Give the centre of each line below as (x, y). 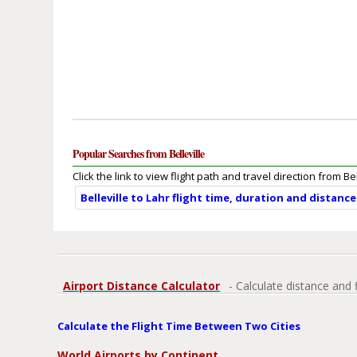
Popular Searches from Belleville (139, 154)
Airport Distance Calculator (142, 286)
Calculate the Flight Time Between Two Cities (179, 326)
